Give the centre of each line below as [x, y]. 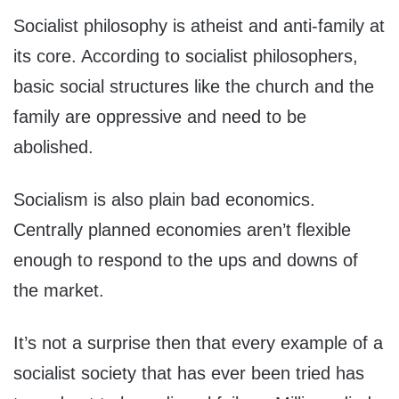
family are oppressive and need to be [160, 117]
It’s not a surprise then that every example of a [198, 343]
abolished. [53, 147]
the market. [59, 291]
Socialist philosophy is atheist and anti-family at [199, 26]
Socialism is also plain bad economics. [164, 200]
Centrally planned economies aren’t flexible [182, 230]
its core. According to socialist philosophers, [186, 57]
